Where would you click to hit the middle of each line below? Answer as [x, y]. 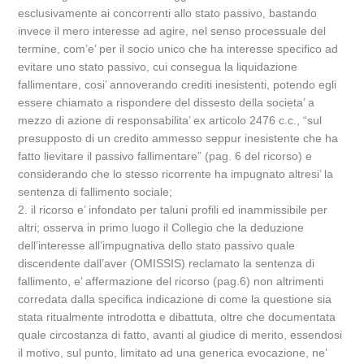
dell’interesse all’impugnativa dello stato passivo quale [157, 245]
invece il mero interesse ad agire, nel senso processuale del [172, 31]
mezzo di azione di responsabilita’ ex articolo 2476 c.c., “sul [170, 120]
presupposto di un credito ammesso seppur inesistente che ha [178, 138]
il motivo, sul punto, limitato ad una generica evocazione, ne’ [173, 353]
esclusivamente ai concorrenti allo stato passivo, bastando [168, 13]
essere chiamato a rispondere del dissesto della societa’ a [167, 102]
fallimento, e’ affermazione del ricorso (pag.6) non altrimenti [171, 281]
